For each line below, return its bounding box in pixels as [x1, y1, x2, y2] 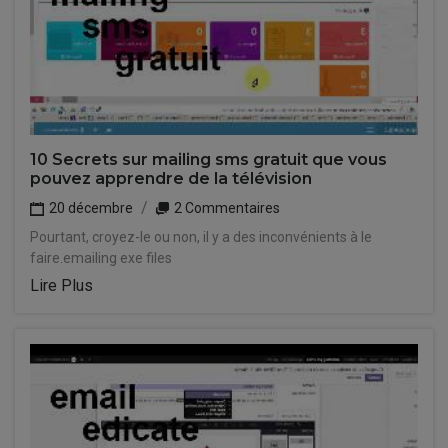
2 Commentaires [171, 200, 280, 216]
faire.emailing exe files [30, 250, 172, 266]
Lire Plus [30, 276, 93, 295]
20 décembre [46, 200, 133, 216]
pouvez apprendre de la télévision [30, 169, 312, 188]
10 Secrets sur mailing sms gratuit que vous [30, 150, 387, 169]
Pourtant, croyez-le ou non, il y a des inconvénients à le [30, 229, 372, 245]
